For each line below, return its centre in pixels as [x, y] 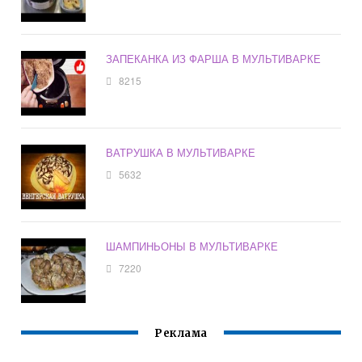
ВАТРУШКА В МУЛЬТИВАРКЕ [181, 153]
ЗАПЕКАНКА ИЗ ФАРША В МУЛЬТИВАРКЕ [214, 59]
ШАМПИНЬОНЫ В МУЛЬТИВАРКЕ [192, 246]
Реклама [181, 334]
